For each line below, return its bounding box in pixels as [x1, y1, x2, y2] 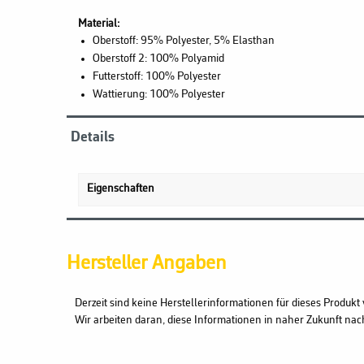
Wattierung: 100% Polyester [92, 88, 225, 101]
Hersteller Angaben [67, 253, 227, 274]
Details [71, 129, 115, 145]
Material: [78, 17, 119, 30]
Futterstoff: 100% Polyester [92, 70, 221, 83]
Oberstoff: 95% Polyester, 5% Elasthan [92, 34, 275, 47]
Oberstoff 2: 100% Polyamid [92, 52, 224, 65]
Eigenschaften [87, 182, 154, 195]
